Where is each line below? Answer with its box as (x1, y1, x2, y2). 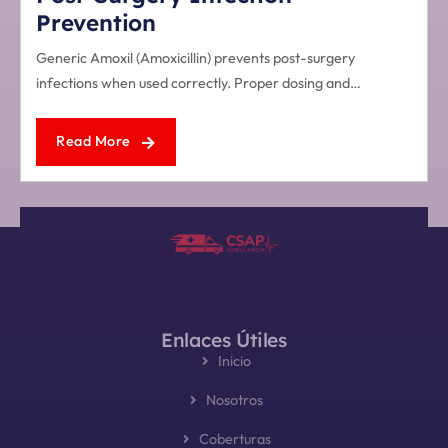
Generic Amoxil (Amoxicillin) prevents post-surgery (36, 49, 355, 68)
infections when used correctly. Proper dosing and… (36, 74, 361, 93)
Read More (56, 132, 134, 151)
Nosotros (206, 391, 263, 410)
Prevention (36, 9, 157, 38)
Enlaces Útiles (160, 328, 288, 353)
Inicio (218, 352, 251, 371)
